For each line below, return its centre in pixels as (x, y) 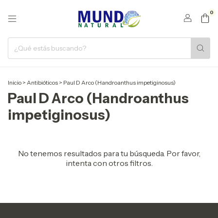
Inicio (15, 82)
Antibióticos (42, 82)
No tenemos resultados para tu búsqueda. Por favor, (109, 153)
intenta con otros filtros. (109, 163)
